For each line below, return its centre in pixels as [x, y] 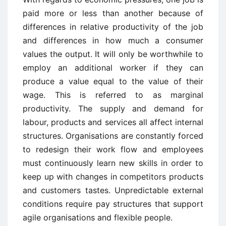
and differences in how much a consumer [113, 41]
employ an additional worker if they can [113, 68]
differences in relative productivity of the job [113, 27]
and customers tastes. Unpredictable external [113, 190]
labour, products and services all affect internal [113, 122]
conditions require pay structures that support [113, 204]
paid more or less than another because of [113, 13]
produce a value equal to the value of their [113, 81]
